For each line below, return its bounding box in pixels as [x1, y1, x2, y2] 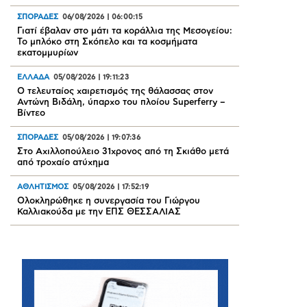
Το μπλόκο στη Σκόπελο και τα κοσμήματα [17, 38, 198, 47]
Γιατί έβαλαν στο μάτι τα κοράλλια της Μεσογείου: [17, 27, 233, 36]
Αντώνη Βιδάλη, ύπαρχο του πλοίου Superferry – [17, 98, 226, 108]
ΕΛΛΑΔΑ [17, 73, 50, 82]
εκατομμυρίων [17, 49, 79, 58]
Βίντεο [17, 109, 46, 119]
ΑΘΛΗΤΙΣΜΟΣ [17, 183, 69, 191]
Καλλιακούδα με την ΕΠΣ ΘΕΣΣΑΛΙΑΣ [17, 208, 182, 217]
